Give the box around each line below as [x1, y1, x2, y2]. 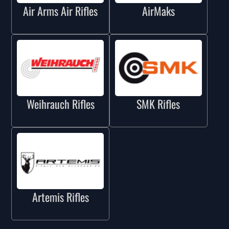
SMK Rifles [136, 95, 180, 112]
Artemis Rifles [32, 189, 89, 205]
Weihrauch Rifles [26, 95, 95, 112]
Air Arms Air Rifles [23, 2, 98, 19]
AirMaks [142, 2, 175, 19]
